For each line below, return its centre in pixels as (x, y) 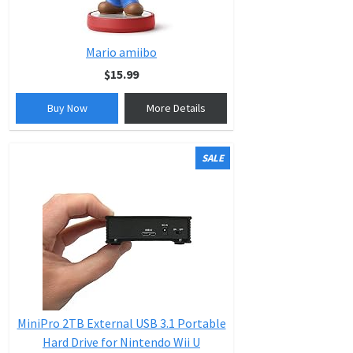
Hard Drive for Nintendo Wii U (121, 342)
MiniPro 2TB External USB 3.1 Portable (121, 323)
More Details (176, 108)
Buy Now (67, 108)
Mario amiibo (121, 52)
